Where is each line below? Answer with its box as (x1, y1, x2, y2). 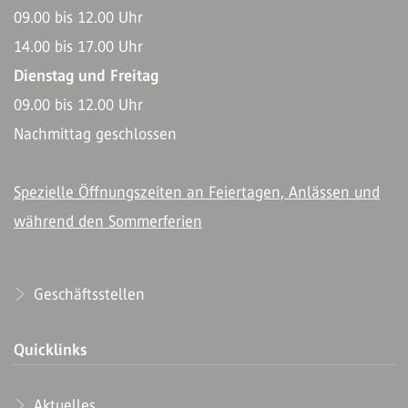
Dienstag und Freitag (14, 66, 158, 85)
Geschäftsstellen (29, 284, 145, 303)
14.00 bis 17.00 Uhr (14, 36, 143, 56)
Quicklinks (14, 340, 87, 359)
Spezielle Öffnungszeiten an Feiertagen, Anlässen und (14, 182, 380, 201)
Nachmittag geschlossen (14, 124, 177, 143)
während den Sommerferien (14, 211, 202, 230)
